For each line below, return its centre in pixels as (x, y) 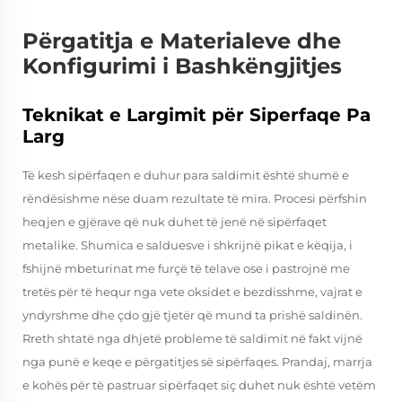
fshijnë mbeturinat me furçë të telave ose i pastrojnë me (186, 268)
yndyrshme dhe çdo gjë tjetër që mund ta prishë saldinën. (192, 315)
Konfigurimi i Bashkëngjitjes (182, 66)
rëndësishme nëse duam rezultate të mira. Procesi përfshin (195, 198)
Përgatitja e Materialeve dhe (182, 41)
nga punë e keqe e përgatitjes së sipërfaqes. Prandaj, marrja (197, 362)
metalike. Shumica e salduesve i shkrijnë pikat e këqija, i (188, 245)
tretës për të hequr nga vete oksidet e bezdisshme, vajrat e (192, 292)
